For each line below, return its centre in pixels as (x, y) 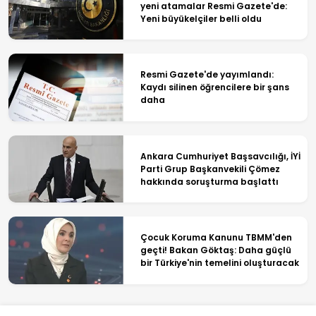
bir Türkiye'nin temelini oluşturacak (219, 263)
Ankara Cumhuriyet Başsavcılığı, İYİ (220, 156)
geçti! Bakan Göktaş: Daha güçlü (215, 250)
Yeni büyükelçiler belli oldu (201, 18)
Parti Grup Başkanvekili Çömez (210, 169)
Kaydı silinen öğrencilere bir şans (214, 87)
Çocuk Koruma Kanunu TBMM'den (216, 238)
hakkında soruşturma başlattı (209, 181)
